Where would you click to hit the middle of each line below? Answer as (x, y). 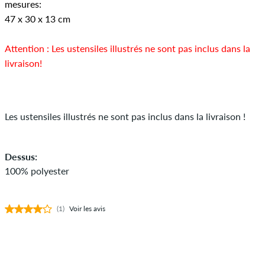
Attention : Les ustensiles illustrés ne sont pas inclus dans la (127, 48)
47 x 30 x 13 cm (38, 18)
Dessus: (21, 156)
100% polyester (37, 170)
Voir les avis (87, 208)
